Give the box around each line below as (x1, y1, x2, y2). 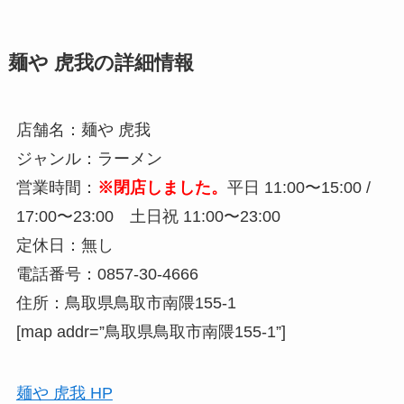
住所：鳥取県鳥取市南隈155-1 (15, 293, 236, 312)
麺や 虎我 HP (15, 383, 113, 402)
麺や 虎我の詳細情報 (7, 51, 194, 74)
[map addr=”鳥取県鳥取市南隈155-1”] (15, 322, 286, 341)
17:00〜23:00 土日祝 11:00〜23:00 (15, 207, 280, 225)
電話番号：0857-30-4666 (15, 264, 198, 283)
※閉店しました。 (96, 178, 227, 197)
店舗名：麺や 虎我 (15, 120, 151, 139)
